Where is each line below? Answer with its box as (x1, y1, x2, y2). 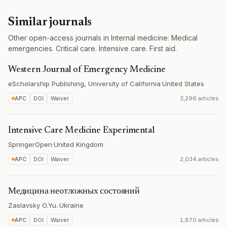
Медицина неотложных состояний (8, 187, 140, 196)
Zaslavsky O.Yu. (8, 201, 58, 209)
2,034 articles (180, 156, 219, 163)
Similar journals (8, 16, 92, 28)
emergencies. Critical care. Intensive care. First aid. (8, 44, 177, 53)
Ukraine (59, 201, 84, 209)
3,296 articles (180, 95, 219, 102)
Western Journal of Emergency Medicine (8, 65, 166, 74)
